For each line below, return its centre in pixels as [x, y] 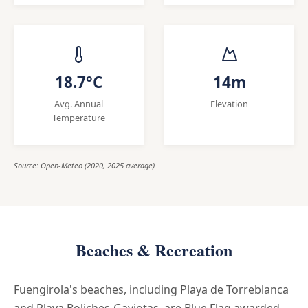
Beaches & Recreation [154, 250]
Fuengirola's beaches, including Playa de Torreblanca [151, 289]
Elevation [229, 103]
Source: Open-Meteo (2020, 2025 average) [84, 165]
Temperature [79, 117]
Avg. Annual [79, 103]
